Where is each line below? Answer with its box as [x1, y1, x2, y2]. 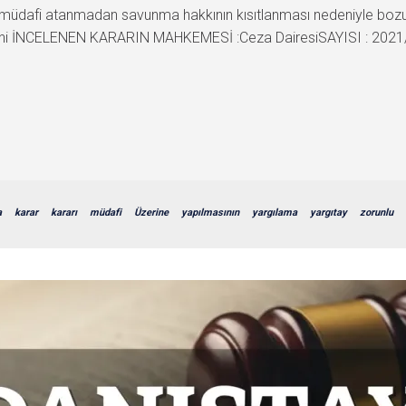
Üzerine [134, 207, 169, 218]
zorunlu [360, 207, 393, 218]
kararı [51, 207, 77, 218]
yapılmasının [181, 207, 239, 218]
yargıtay [310, 207, 347, 218]
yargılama [252, 207, 297, 218]
